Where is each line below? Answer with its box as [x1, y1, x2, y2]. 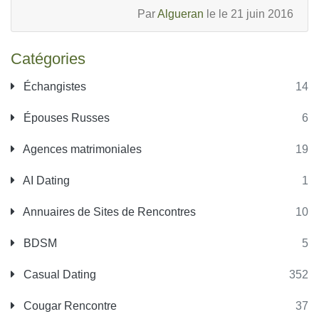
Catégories [11, 50, 85, 68]
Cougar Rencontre [21, 300, 117, 312]
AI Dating [21, 174, 70, 187]
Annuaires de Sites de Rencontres [21, 206, 196, 218]
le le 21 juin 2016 [204, 8, 293, 20]
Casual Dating [21, 268, 96, 281]
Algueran [157, 8, 204, 20]
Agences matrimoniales [21, 143, 142, 155]
